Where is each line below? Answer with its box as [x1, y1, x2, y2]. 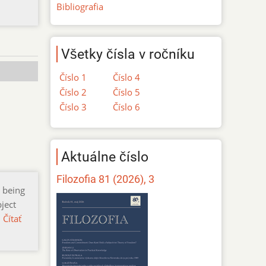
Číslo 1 [59, 71, 87, 83]
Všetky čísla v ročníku [61, 45, 195, 62]
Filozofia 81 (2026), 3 [56, 172, 155, 185]
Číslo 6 [113, 100, 141, 113]
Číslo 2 [59, 85, 87, 98]
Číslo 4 [113, 71, 141, 83]
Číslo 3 [59, 100, 87, 113]
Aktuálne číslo [61, 148, 149, 165]
